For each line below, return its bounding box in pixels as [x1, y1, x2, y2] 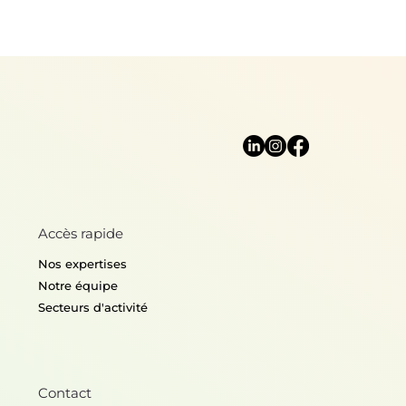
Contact [37, 384, 92, 402]
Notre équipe [38, 278, 119, 294]
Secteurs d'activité [38, 300, 149, 315]
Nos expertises [38, 256, 128, 272]
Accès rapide [38, 225, 124, 243]
